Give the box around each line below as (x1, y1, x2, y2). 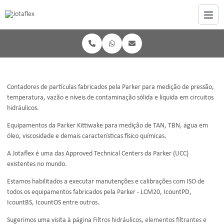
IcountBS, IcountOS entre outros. (7, 199, 99, 206)
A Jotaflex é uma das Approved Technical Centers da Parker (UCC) (7, 150, 188, 157)
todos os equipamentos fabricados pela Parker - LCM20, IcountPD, (7, 188, 191, 196)
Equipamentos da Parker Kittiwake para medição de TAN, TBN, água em (7, 122, 208, 129)
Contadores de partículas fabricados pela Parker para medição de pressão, (7, 83, 214, 91)
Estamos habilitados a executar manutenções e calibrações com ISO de (7, 178, 204, 185)
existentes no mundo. (7, 160, 67, 168)
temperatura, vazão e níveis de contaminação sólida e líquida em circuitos (7, 94, 213, 101)
